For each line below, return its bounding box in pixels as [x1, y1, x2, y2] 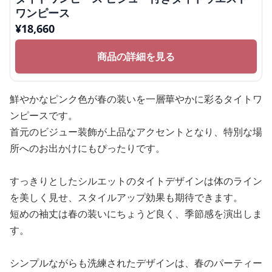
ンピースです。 [10, 109, 78, 122]
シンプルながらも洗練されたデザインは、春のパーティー [10, 256, 262, 270]
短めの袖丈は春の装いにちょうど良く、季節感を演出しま [10, 207, 262, 220]
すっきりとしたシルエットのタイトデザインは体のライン [10, 174, 262, 188]
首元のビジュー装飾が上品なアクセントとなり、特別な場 [10, 125, 262, 138]
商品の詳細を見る [97, 50, 175, 63]
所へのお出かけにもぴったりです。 [10, 141, 165, 155]
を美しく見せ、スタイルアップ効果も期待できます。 [10, 191, 243, 204]
